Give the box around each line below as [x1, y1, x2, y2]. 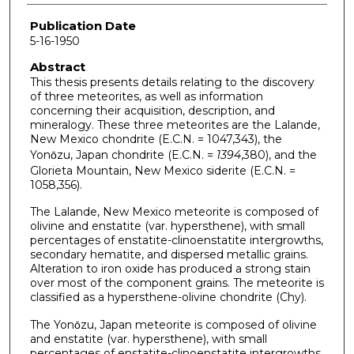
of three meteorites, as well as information [29, 88, 263, 104]
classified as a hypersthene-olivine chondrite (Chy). [29, 290, 307, 305]
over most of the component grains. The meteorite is [29, 276, 324, 291]
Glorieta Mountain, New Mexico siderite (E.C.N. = [29, 163, 296, 178]
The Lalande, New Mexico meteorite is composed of [29, 205, 318, 220]
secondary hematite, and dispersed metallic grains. [29, 247, 308, 262]
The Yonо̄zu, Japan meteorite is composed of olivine [29, 318, 317, 332]
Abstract [29, 58, 85, 74]
